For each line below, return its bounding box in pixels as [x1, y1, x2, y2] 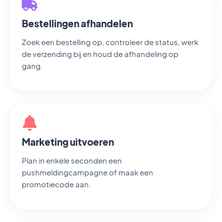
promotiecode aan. [22, 179, 91, 189]
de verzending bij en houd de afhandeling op [22, 49, 178, 58]
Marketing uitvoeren [22, 136, 114, 148]
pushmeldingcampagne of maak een [22, 167, 153, 177]
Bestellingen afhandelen [22, 17, 133, 29]
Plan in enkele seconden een [22, 156, 122, 165]
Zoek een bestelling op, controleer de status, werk [22, 37, 198, 47]
